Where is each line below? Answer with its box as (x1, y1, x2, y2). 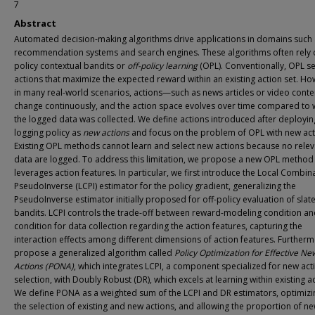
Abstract (14, 17, 56, 30)
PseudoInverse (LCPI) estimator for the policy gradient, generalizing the (14, 180, 296, 192)
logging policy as (14, 127, 83, 139)
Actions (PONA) (14, 260, 74, 272)
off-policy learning (127, 60, 198, 72)
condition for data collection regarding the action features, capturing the (14, 220, 302, 232)
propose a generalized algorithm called (14, 247, 174, 259)
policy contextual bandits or (14, 60, 127, 72)
